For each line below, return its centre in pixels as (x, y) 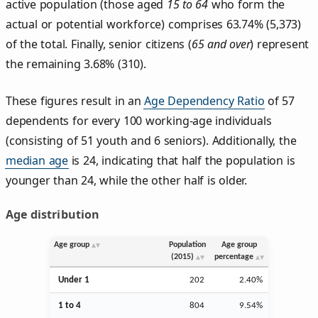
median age (37, 160)
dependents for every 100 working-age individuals (139, 120)
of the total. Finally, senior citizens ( (99, 44)
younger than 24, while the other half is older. (127, 180)
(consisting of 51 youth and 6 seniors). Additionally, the (151, 140)
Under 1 (74, 280)
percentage (234, 257)
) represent (280, 44)
